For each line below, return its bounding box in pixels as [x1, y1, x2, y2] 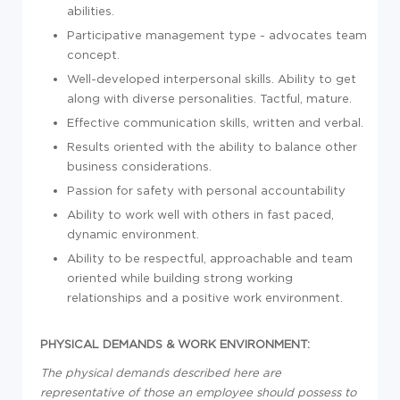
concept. [67, 48, 120, 61]
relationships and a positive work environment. [67, 291, 343, 304]
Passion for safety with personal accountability [67, 184, 346, 196]
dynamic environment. [67, 228, 199, 240]
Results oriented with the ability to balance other [67, 140, 357, 153]
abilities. [67, 4, 114, 17]
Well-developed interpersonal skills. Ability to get [67, 72, 356, 85]
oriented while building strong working [67, 271, 293, 284]
